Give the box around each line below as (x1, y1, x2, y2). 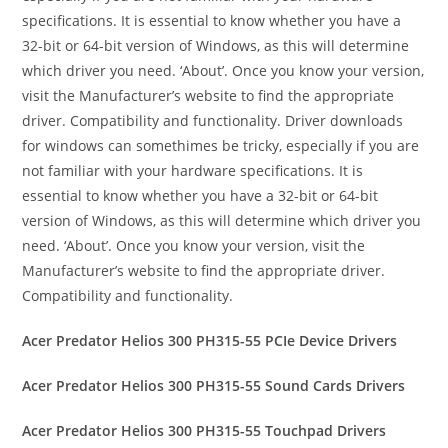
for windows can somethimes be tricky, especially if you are (22, 135, 420, 155)
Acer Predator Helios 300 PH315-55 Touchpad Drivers (22, 420, 387, 440)
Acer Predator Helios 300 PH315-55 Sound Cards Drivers (22, 375, 406, 395)
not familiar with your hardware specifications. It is (22, 160, 364, 180)
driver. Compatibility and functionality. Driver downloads (22, 110, 404, 130)
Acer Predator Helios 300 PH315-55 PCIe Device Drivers (22, 330, 398, 350)
